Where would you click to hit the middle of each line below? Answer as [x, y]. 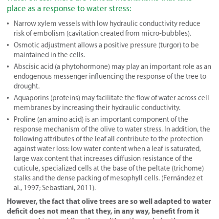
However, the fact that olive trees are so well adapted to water [109, 201]
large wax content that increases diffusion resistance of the [103, 158]
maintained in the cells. [49, 55]
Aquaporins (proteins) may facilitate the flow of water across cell [111, 98]
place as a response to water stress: [69, 8]
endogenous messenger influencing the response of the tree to [110, 76]
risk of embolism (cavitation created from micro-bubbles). [102, 33]
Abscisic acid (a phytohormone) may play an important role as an [112, 66]
